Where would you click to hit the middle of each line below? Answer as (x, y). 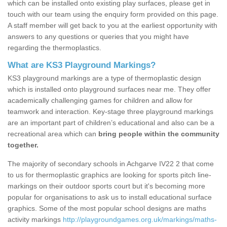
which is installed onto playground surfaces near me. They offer (109, 89)
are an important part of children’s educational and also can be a (111, 123)
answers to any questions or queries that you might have (98, 37)
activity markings (35, 220)
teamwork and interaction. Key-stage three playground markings (110, 112)
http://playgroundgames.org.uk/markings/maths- (140, 220)
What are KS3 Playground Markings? (82, 65)
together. (23, 145)
